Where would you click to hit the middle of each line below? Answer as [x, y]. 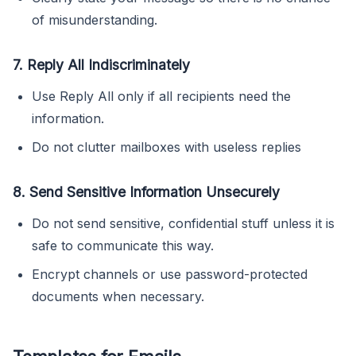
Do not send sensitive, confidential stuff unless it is [183, 223]
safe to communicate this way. [123, 245]
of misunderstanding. [95, 19]
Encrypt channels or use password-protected [170, 274]
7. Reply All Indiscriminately [101, 64]
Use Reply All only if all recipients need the [161, 96]
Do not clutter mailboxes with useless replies [166, 147]
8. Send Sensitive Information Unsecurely [146, 192]
